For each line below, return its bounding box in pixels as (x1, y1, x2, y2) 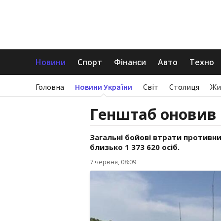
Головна (36, 82, 64, 92)
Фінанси (114, 57, 146, 68)
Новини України (75, 82, 132, 92)
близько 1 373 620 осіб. (90, 142, 180, 152)
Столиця (169, 82, 199, 92)
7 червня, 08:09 (90, 157, 136, 166)
